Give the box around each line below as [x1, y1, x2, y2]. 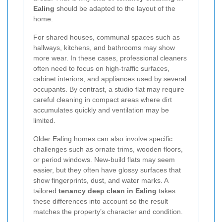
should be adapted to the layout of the [55, 4, 175, 12]
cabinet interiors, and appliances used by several [33, 74, 186, 83]
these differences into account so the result [33, 197, 168, 205]
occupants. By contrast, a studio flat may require [33, 85, 184, 93]
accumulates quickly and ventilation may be [33, 106, 169, 114]
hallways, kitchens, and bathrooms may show [33, 43, 175, 52]
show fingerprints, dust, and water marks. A [33, 176, 168, 184]
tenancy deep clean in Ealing [58, 186, 157, 195]
